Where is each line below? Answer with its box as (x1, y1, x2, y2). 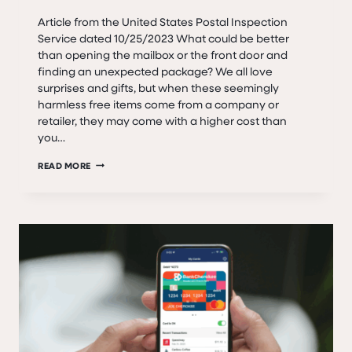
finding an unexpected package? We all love (38, 63, 273, 79)
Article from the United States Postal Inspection (38, 13, 288, 29)
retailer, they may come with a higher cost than (38, 112, 287, 128)
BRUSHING (90, 190, 139, 203)
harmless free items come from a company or (38, 96, 279, 112)
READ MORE (38, 159, 92, 171)
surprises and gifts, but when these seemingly (38, 79, 279, 95)
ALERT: (90, 174, 122, 186)
